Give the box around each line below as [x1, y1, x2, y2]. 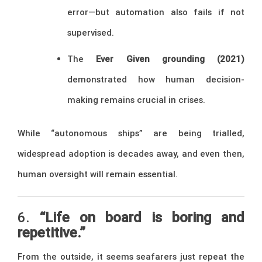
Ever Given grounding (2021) [96, 53, 244, 64]
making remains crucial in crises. [67, 94, 205, 105]
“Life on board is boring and [40, 208, 244, 226]
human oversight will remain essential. [18, 168, 178, 180]
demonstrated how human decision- [67, 73, 244, 85]
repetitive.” [18, 223, 85, 241]
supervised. [67, 26, 114, 38]
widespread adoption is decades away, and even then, [18, 148, 244, 160]
